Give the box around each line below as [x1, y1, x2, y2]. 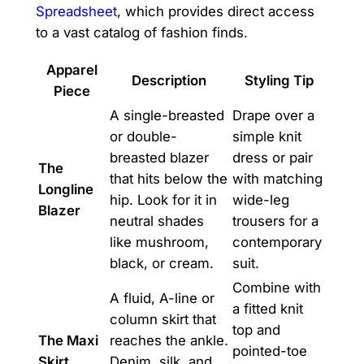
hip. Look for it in [109, 191, 217, 208]
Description [132, 71, 207, 89]
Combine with [232, 279, 321, 296]
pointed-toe [232, 342, 307, 359]
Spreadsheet [35, 3, 117, 20]
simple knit [232, 128, 301, 145]
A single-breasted [109, 106, 224, 123]
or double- [109, 128, 177, 145]
